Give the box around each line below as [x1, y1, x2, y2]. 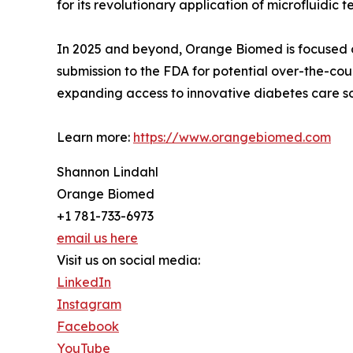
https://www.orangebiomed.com [133, 129, 331, 146]
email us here [57, 230, 138, 247]
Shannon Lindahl [57, 164, 158, 180]
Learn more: [57, 129, 133, 146]
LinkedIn [57, 274, 111, 291]
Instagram [57, 296, 121, 313]
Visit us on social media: [57, 252, 200, 269]
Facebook [57, 318, 119, 335]
